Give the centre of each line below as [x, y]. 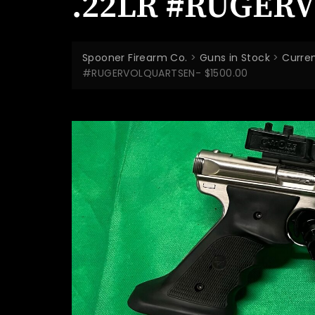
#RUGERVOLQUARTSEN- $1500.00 [165, 73]
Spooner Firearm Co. [135, 58]
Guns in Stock [235, 58]
